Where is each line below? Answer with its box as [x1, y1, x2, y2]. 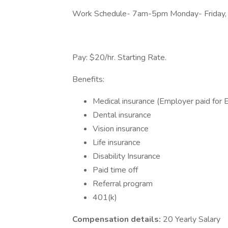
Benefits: [72, 74, 104, 85]
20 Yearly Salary [163, 214, 220, 225]
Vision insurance [93, 123, 149, 134]
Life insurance [93, 137, 142, 148]
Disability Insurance [93, 151, 160, 162]
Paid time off [93, 164, 138, 176]
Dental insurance [93, 109, 151, 121]
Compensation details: [72, 214, 163, 225]
